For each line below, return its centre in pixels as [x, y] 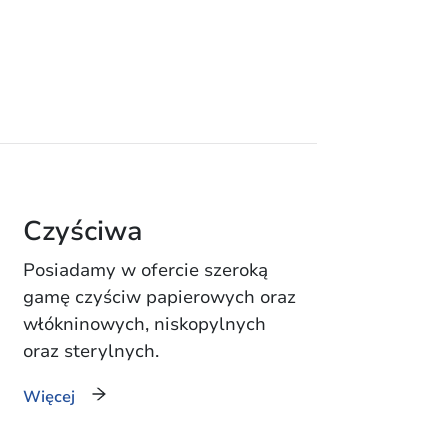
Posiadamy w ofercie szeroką [145, 269]
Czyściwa [82, 231]
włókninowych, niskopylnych [144, 323]
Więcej [48, 396]
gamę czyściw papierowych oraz [159, 296]
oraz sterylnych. [90, 350]
